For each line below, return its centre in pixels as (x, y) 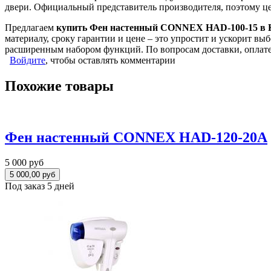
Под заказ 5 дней (40, 186)
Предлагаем (31, 27)
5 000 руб (24, 163)
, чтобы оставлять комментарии (110, 60)
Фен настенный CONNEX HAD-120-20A (136, 137)
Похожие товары (59, 86)
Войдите (28, 60)
